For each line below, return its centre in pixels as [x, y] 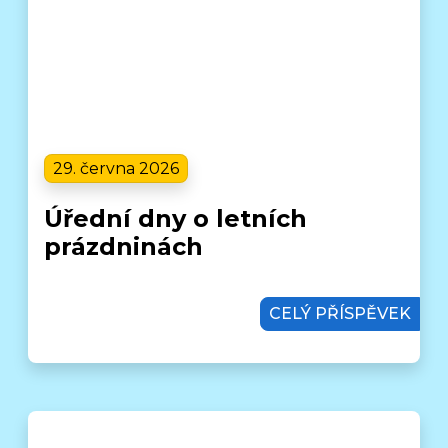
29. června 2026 [116, 168]
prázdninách [124, 246]
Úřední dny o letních [176, 218]
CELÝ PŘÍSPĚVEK [339, 313]
